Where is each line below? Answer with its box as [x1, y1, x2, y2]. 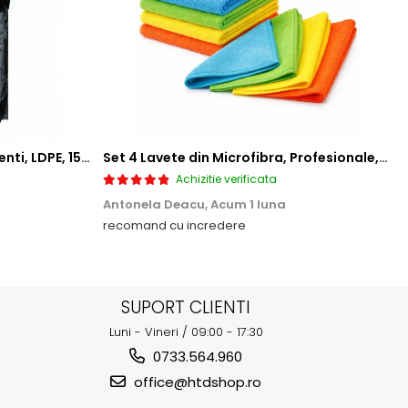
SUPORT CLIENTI [121, 295, 250, 321]
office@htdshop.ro [130, 372, 261, 393]
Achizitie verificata [176, 171, 277, 188]
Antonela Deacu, [103, 196, 210, 214]
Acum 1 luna [210, 196, 286, 214]
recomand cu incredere [103, 217, 246, 235]
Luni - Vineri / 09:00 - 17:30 [108, 323, 263, 342]
